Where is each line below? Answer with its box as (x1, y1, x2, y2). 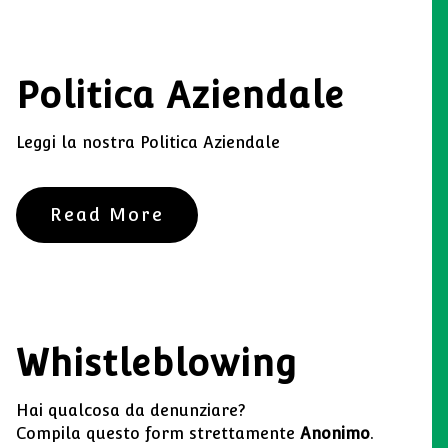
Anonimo (300, 424, 370, 444)
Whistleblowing (16, 342, 298, 385)
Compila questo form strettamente (16, 424, 295, 444)
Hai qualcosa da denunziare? (16, 401, 246, 421)
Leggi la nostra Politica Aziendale (16, 133, 280, 153)
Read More (50, 204, 164, 226)
